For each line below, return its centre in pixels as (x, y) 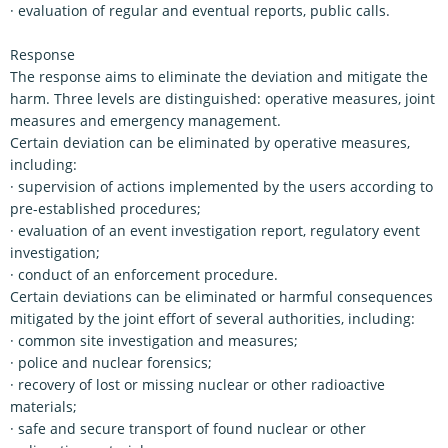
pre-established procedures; (105, 208)
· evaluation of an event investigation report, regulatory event (215, 230)
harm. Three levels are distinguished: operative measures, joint (222, 98)
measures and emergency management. (145, 120)
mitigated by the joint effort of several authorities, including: (212, 318)
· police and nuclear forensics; (111, 362)
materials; (43, 406)
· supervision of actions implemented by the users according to (221, 186)
